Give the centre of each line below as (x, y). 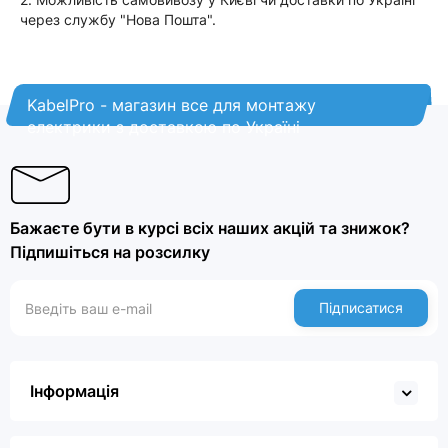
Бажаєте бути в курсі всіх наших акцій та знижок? (210, 228)
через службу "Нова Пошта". (118, 19)
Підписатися (361, 307)
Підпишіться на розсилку (110, 252)
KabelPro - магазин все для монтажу (172, 105)
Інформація (74, 391)
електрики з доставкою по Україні (164, 127)
